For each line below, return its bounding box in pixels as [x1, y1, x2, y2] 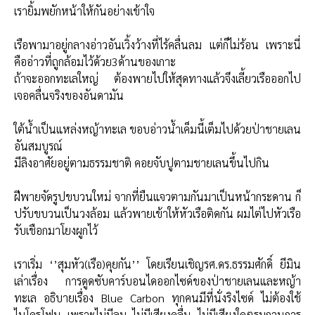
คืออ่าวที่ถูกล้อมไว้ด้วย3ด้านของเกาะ [14, 53, 176, 69]
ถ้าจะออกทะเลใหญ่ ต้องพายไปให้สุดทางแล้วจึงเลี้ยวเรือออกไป [14, 70, 301, 86]
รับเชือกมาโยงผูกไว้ [14, 222, 98, 238]
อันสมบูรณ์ [14, 138, 63, 153]
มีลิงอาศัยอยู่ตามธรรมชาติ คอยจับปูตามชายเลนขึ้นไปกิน [14, 155, 269, 170]
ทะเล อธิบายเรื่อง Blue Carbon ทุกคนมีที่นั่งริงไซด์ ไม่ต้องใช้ [14, 290, 301, 305]
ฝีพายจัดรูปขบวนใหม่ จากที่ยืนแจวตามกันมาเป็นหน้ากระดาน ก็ [14, 188, 301, 204]
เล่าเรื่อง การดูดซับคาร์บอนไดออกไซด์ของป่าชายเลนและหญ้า [14, 273, 301, 288]
